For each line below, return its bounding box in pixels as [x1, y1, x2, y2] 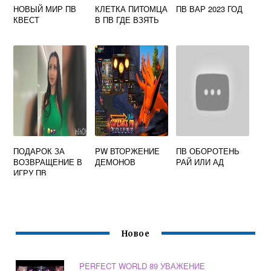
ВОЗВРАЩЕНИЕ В [13, 156, 83, 168]
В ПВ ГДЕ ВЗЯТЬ [94, 14, 159, 25]
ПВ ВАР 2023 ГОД [176, 3, 243, 15]
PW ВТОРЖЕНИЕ [94, 145, 160, 157]
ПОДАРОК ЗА [13, 145, 65, 157]
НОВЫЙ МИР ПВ [13, 3, 77, 15]
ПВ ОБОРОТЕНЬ [176, 145, 240, 157]
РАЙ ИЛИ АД [176, 156, 224, 168]
